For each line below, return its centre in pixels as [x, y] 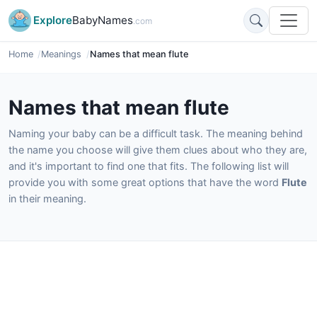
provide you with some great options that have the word [145, 182]
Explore [53, 20]
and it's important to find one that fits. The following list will [149, 166]
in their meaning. [47, 198]
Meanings [62, 54]
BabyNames [103, 20]
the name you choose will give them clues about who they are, [158, 150]
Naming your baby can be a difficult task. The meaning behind [156, 133]
